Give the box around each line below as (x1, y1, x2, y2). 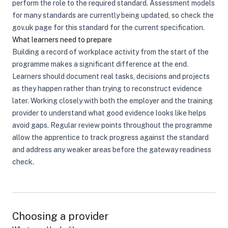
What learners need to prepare (12, 36, 112, 44)
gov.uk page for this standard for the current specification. (12, 23, 205, 32)
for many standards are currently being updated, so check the (12, 11, 214, 19)
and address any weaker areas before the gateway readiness (12, 146, 211, 154)
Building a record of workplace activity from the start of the (12, 48, 209, 56)
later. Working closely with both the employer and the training (12, 97, 213, 105)
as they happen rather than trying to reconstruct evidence (12, 84, 202, 93)
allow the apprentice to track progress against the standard (12, 133, 209, 141)
